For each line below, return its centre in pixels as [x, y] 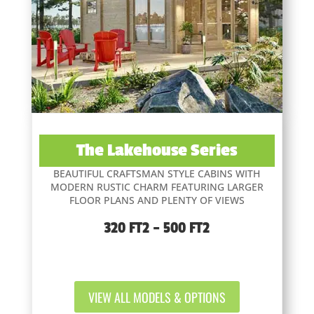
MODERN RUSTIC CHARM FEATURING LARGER [157, 187]
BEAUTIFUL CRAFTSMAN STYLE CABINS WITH [157, 174]
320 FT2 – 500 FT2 [157, 228]
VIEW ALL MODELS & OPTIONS [157, 297]
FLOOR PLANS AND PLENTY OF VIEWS [157, 200]
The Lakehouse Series [157, 151]
